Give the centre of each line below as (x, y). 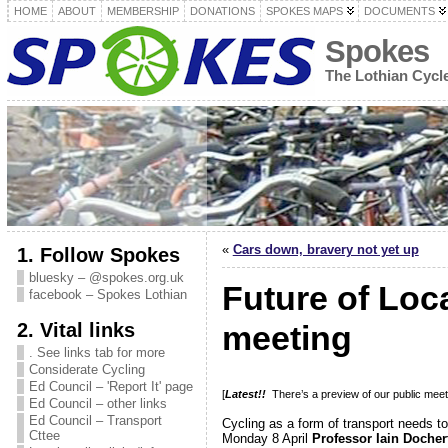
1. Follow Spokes (98, 254)
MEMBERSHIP (142, 11)
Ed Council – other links (97, 403)
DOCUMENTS (399, 11)
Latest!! (245, 393)
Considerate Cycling (86, 369)
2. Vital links (75, 329)
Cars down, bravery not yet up (325, 249)
